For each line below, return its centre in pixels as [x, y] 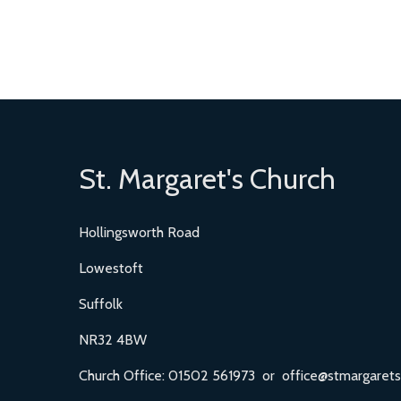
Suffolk [101, 303]
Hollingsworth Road [139, 232]
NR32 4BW [113, 339]
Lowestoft [111, 268]
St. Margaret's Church [207, 178]
